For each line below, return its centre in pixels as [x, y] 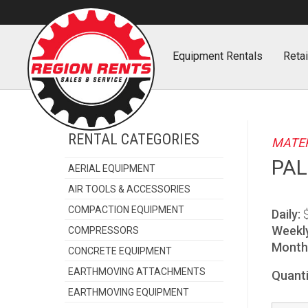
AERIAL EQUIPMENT [112, 168]
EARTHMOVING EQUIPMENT [129, 292]
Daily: [286, 214]
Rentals [245, 56]
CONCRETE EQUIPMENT [120, 251]
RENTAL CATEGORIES [134, 139]
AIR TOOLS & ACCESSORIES [130, 189]
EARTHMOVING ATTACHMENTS [137, 272]
